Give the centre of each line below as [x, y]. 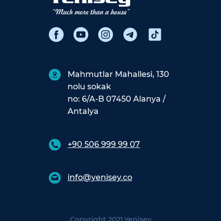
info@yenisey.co [100, 177]
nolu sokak [89, 86]
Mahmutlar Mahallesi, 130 [118, 74]
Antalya [83, 111]
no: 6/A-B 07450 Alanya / [117, 99]
